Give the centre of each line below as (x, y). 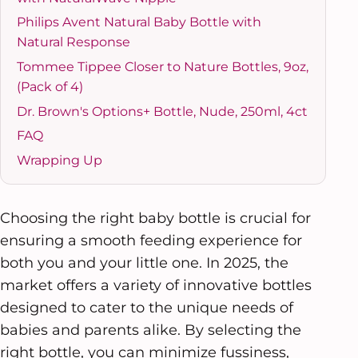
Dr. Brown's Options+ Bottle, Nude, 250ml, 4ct (162, 111)
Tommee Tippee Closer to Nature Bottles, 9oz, (163, 66)
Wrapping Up (60, 160)
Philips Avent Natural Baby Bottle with (139, 22)
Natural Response (74, 42)
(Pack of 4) (50, 86)
